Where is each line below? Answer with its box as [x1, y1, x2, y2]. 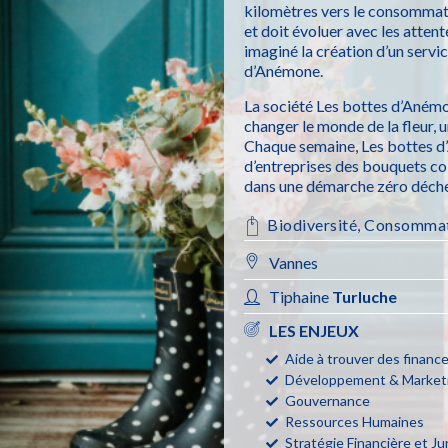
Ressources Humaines [285, 413, 425, 431]
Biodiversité [267, 215, 358, 235]
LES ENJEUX [269, 321, 360, 341]
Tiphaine [269, 287, 333, 307]
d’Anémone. [244, 61, 324, 81]
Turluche [332, 287, 398, 307]
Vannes [269, 253, 319, 273]
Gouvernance [285, 392, 371, 410]
